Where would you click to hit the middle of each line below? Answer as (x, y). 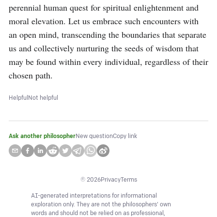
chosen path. (31, 75)
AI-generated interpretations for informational (94, 196)
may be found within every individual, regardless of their (108, 62)
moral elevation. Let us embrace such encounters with (104, 21)
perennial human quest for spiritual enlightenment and (104, 7)
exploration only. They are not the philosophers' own (101, 205)
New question (94, 136)
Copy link (125, 136)
